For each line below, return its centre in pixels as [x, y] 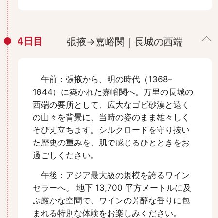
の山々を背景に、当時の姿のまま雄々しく [111, 118]
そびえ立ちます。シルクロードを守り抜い [111, 130]
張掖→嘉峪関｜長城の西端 [125, 42]
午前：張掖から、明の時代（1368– [102, 80]
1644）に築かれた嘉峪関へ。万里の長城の [113, 92]
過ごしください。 [66, 155]
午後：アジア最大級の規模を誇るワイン [111, 175]
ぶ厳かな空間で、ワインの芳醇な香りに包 [111, 201]
